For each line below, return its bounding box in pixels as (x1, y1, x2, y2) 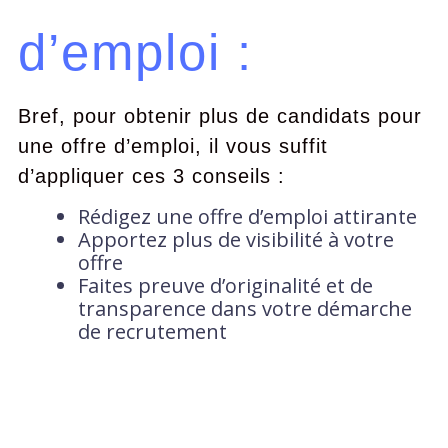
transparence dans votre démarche (77, 295, 412, 322)
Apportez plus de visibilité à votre (77, 226, 394, 253)
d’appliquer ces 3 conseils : (17, 165, 285, 187)
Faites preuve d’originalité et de (77, 272, 373, 299)
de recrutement (77, 318, 227, 345)
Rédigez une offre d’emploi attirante (77, 203, 417, 230)
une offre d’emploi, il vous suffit (17, 135, 328, 157)
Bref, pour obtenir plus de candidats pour (17, 105, 422, 127)
